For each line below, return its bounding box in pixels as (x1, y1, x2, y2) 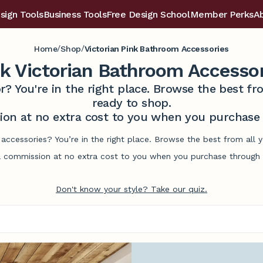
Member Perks (190, 9, 254, 20)
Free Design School (106, 9, 190, 20)
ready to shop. (92, 96, 171, 110)
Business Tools (43, 9, 107, 20)
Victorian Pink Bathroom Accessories (84, 43, 229, 53)
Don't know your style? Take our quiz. (56, 184, 207, 194)
